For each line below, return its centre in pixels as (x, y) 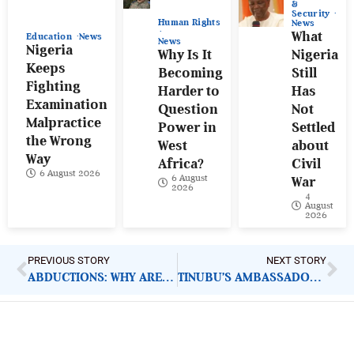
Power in (187, 128)
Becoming (190, 73)
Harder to (189, 91)
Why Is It (185, 55)
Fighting (53, 87)
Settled (313, 128)
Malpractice (64, 123)
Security (313, 14)
